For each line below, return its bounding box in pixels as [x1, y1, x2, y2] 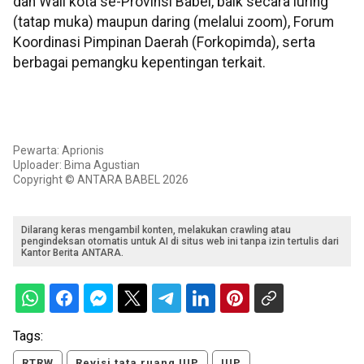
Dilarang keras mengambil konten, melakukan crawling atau [21, 224, 291, 236]
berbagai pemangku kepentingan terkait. [13, 54, 266, 71]
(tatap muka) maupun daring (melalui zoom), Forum [13, 14, 334, 31]
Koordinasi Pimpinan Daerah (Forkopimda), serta [13, 34, 315, 51]
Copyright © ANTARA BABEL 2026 [13, 173, 188, 187]
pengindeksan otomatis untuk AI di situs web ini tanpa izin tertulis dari [21, 236, 339, 248]
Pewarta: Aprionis [13, 144, 104, 158]
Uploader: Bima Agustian [13, 158, 140, 172]
